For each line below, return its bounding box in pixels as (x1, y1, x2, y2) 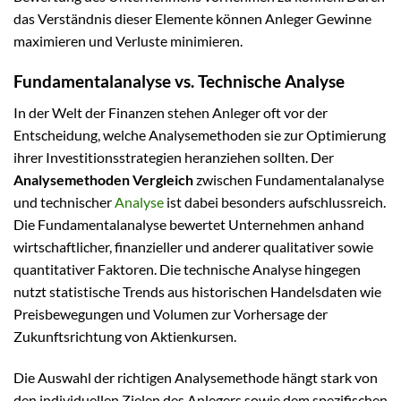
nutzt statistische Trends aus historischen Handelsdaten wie (13, 282, 381, 300)
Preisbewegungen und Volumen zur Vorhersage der (13, 304, 328, 322)
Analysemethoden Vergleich (13, 170, 193, 188)
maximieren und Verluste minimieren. (13, 32, 243, 50)
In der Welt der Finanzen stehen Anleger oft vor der (13, 103, 328, 121)
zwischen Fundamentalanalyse (193, 170, 384, 188)
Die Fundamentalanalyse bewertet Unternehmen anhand (13, 215, 364, 233)
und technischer (13, 192, 115, 210)
